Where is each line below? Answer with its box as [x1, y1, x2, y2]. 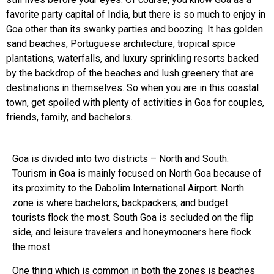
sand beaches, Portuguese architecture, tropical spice [6, 38, 235, 50]
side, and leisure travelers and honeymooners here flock [12, 226, 251, 239]
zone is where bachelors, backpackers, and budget [12, 197, 228, 209]
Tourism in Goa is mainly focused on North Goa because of [12, 168, 262, 180]
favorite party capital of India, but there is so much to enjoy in [6, 9, 265, 20]
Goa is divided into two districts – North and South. [12, 153, 229, 165]
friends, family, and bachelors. [6, 111, 133, 123]
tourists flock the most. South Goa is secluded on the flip [12, 212, 254, 224]
